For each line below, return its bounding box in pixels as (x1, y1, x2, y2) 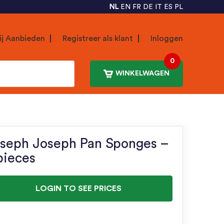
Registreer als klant (62, 34, 133, 42)
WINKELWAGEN (115, 70, 169, 77)
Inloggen (150, 34, 183, 42)
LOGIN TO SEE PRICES (35, 184, 122, 192)
